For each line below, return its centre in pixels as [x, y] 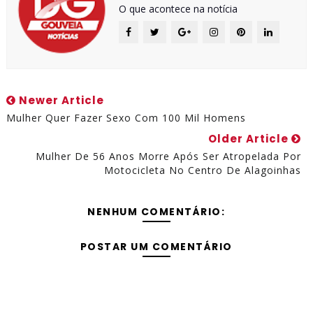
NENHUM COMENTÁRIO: [156, 211]
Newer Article [60, 100]
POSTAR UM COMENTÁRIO [156, 246]
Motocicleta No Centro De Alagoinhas [203, 170]
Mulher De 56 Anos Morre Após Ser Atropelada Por [169, 156]
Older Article [250, 138]
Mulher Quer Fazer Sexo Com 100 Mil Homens [126, 117]
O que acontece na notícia [178, 8]
